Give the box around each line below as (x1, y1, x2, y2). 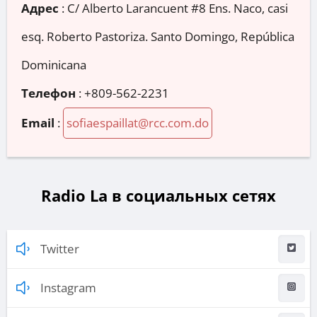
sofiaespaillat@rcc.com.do (67, 115, 209, 132)
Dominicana (21, 57, 86, 74)
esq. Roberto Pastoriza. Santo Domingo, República (21, 28, 294, 45)
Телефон (21, 85, 76, 102)
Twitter (40, 240, 79, 257)
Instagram (40, 279, 96, 296)
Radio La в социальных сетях (41, 184, 276, 206)
